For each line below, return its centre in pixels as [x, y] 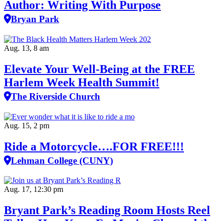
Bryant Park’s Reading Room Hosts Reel [107, 210]
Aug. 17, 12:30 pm [34, 189]
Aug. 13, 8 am [26, 48]
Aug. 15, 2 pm [27, 125]
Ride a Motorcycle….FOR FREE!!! [94, 146]
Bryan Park [35, 19]
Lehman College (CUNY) [62, 160]
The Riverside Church [55, 96]
